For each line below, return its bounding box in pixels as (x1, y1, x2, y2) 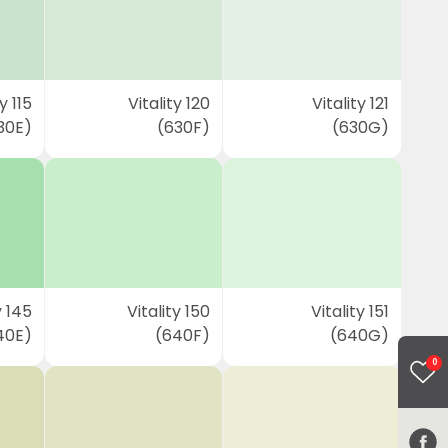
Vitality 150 (127, 300, 211, 323)
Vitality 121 (311, 92, 389, 115)
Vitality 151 (310, 300, 389, 323)
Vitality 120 (128, 92, 211, 115)
